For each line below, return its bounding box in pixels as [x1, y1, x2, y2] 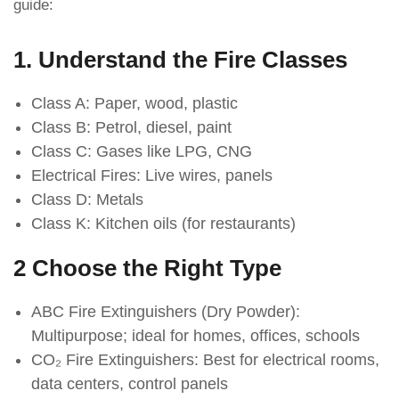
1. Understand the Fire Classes [13, 46, 347, 74]
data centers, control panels [31, 375, 228, 394]
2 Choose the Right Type [13, 255, 281, 282]
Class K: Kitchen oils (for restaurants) [31, 215, 296, 233]
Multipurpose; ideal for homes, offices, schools [31, 327, 360, 346]
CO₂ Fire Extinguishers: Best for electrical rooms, [31, 351, 379, 370]
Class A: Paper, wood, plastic [31, 94, 238, 113]
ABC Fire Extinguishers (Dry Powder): [31, 303, 300, 322]
